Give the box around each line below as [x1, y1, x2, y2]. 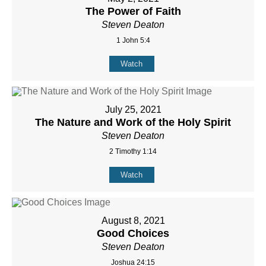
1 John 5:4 [116, 36, 150, 45]
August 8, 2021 [101, 215, 165, 226]
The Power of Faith [85, 5, 181, 17]
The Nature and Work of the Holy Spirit [35, 116, 231, 128]
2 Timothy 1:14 [109, 147, 157, 156]
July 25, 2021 [104, 104, 161, 115]
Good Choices [97, 227, 169, 239]
